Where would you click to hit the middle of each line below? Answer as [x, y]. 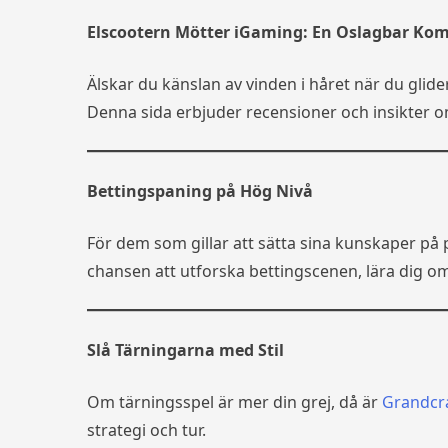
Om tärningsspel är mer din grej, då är [234, 402]
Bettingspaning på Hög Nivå [200, 191]
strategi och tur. [146, 430]
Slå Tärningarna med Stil [185, 350]
